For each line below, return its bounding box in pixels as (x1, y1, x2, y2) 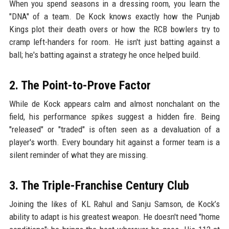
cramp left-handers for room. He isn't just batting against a (9, 37, 220, 48)
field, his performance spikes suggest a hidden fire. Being (9, 111, 220, 122)
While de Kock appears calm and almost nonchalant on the (9, 99, 220, 109)
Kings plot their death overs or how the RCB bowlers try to (9, 24, 220, 35)
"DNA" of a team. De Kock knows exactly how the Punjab (9, 11, 220, 22)
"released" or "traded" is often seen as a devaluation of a (9, 124, 220, 135)
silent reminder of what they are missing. (9, 150, 148, 161)
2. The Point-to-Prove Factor (9, 78, 151, 93)
